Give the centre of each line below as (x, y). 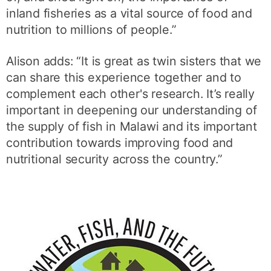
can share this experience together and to (124, 78)
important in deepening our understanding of (132, 110)
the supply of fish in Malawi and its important (132, 127)
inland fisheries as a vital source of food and (129, 13)
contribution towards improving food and (120, 143)
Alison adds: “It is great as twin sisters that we (134, 61)
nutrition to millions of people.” (91, 29)
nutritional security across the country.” (114, 159)
